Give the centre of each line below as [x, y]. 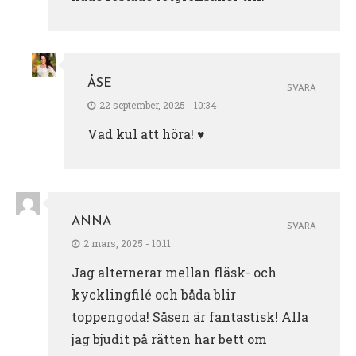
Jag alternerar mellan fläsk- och [174, 272]
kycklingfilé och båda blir [154, 294]
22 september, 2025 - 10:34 [158, 104]
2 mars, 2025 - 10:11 [127, 243]
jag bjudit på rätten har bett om [169, 339]
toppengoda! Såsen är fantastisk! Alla [190, 316]
